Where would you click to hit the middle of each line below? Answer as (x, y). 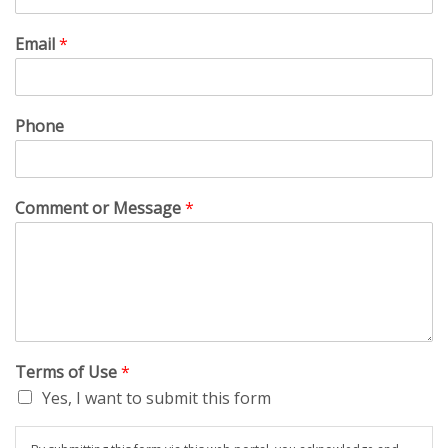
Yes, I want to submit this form (156, 397)
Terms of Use (68, 371)
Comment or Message (100, 207)
